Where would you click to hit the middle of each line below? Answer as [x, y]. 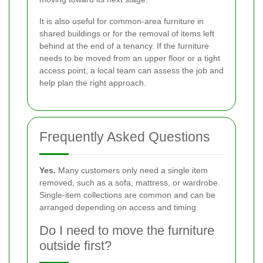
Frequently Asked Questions [125, 137]
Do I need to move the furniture [127, 231]
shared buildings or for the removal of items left [127, 34]
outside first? [75, 246]
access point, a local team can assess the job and [131, 71]
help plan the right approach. [93, 83]
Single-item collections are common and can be [127, 195]
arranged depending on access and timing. [119, 208]
